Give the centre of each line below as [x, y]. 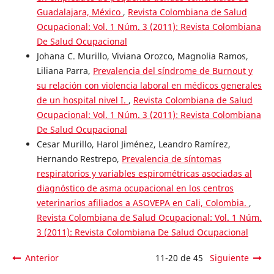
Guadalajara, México [80, 12]
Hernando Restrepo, [79, 159]
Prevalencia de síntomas [171, 159]
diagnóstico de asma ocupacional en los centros [135, 188]
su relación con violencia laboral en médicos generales [149, 86]
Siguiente [230, 258]
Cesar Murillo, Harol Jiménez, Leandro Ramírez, [133, 144]
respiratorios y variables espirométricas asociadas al [144, 174]
